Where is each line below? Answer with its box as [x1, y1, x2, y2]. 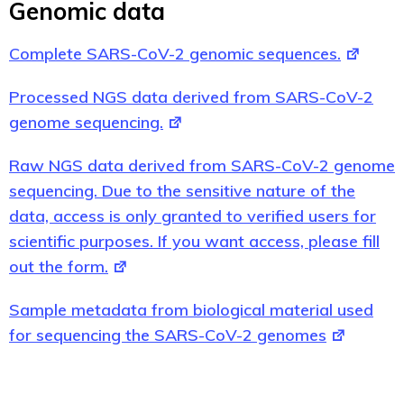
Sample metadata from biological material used [9, 298, 373, 320]
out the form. [9, 255, 108, 277]
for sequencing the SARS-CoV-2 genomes [9, 324, 326, 345]
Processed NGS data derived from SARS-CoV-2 [9, 86, 373, 107]
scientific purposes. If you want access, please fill [9, 230, 380, 252]
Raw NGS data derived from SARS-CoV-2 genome [9, 154, 395, 176]
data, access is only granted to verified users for [9, 205, 376, 226]
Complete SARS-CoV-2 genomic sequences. [9, 42, 341, 64]
